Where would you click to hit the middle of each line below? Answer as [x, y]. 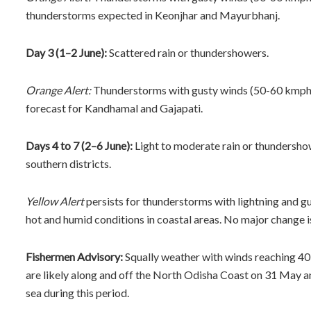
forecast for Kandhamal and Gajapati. [114, 108]
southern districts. [68, 163]
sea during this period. [77, 292]
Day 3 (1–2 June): [66, 52]
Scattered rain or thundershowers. [188, 52]
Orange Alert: [58, 90]
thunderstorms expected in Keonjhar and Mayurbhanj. [153, 15]
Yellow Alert [55, 201]
